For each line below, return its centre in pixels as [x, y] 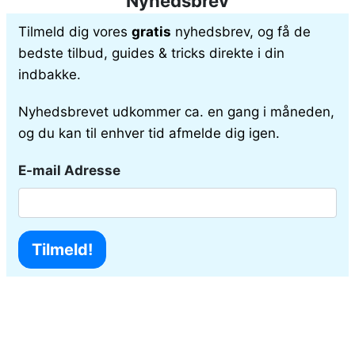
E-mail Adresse [69, 170]
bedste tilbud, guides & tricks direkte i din [151, 53]
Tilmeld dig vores [75, 31]
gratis [151, 31]
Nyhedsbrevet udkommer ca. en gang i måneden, [176, 111]
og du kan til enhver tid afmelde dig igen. [149, 133]
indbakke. [50, 74]
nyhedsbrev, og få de [241, 31]
